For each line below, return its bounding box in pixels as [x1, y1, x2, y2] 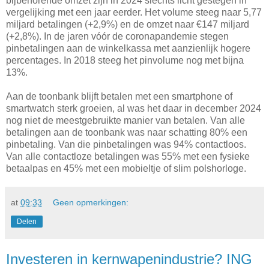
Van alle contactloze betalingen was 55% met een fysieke [6, 151, 250, 162]
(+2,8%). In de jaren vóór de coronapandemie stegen [6, 31, 229, 41]
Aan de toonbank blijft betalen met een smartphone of [6, 91, 232, 101]
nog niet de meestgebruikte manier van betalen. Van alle [6, 115, 245, 125]
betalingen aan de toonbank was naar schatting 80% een [6, 127, 247, 138]
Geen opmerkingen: [53, 197, 129, 207]
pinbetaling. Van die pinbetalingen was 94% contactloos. [6, 139, 246, 150]
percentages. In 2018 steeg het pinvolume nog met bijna [6, 55, 244, 65]
